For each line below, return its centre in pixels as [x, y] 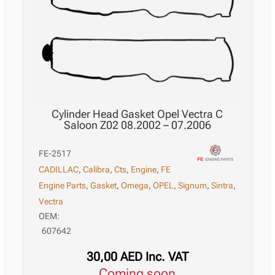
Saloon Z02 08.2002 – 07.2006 [137, 125]
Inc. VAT [167, 256]
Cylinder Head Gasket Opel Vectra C [137, 114]
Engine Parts [63, 185]
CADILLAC [59, 169]
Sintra [223, 185]
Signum [193, 185]
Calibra [97, 169]
